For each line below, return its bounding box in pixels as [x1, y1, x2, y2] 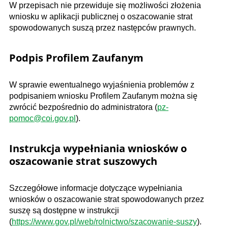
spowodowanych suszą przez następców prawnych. [9, 23, 196, 32]
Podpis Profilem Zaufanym [9, 50, 144, 65]
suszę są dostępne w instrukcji [9, 206, 119, 215]
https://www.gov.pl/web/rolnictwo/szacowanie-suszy [12, 217, 197, 226]
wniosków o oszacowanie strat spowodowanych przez [9, 194, 204, 204]
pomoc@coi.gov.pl [9, 113, 76, 123]
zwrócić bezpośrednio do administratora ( [9, 102, 157, 111]
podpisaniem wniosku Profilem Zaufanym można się [9, 91, 197, 100]
